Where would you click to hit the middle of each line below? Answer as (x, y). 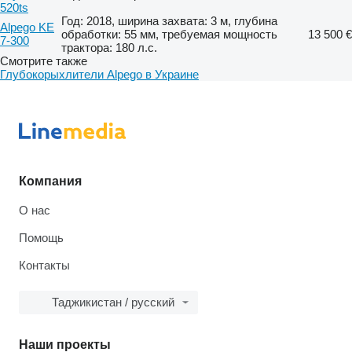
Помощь (41, 238)
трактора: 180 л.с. (109, 47)
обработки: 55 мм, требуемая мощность (169, 34)
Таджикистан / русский (113, 302)
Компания (50, 181)
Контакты (44, 265)
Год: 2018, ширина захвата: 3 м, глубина (169, 20)
